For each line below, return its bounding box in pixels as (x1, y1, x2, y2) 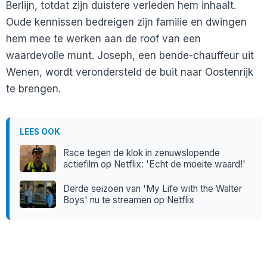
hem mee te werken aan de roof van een (6, 33, 201, 45)
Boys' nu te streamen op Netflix (63, 194, 195, 206)
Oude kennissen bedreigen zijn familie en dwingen (6, 16, 247, 29)
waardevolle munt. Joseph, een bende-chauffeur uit (6, 49, 254, 62)
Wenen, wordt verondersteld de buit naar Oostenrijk (6, 66, 253, 79)
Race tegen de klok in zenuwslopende (63, 147, 221, 159)
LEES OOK (19, 127, 60, 137)
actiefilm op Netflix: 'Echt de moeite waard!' (63, 159, 246, 170)
